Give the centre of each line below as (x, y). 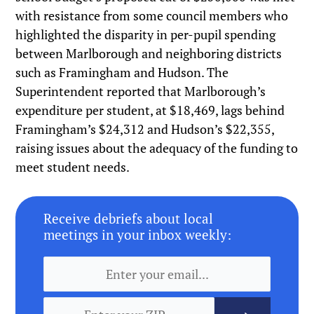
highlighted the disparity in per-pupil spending (146, 35)
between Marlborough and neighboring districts (149, 54)
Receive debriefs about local (129, 219)
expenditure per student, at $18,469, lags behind (150, 110)
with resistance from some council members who (152, 16)
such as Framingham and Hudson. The (122, 73)
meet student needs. (73, 167)
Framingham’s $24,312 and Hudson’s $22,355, (145, 129)
